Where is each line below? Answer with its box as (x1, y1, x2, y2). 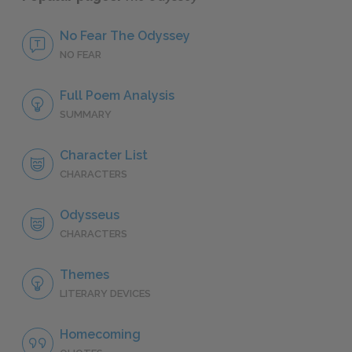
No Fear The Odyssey (60, 27, 190, 43)
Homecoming (60, 326, 141, 342)
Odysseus (60, 207, 119, 222)
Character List (60, 147, 148, 163)
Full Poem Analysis (60, 87, 174, 103)
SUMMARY (60, 108, 112, 120)
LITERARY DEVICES (60, 287, 151, 299)
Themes (60, 266, 109, 282)
